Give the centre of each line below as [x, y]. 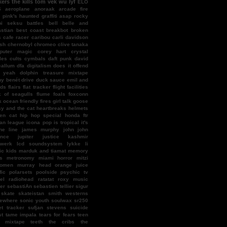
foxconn [79, 94]
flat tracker [37, 87]
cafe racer [16, 37]
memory [78, 151]
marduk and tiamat [42, 151]
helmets [78, 108]
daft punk [60, 59]
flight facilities [70, 87]
